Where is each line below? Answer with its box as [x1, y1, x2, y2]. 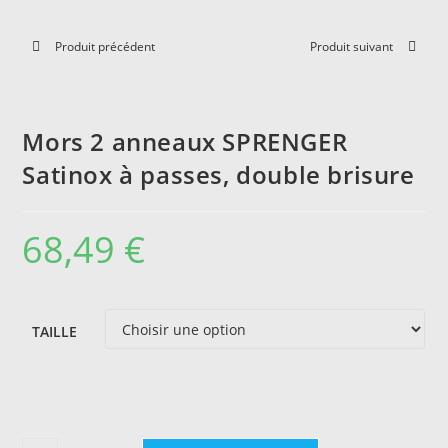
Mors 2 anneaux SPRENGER [22, 125, 348, 158]
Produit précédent [55, 37, 156, 55]
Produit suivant [309, 37, 393, 55]
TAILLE [32, 322, 78, 341]
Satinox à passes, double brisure [22, 158, 415, 191]
